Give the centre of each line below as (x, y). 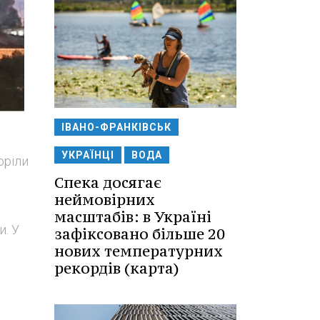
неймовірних (105, 199)
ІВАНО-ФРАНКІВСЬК (116, 127)
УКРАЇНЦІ (88, 155)
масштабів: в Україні (133, 216)
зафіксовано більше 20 (140, 234)
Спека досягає (108, 182)
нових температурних (139, 251)
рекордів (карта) (117, 268)
